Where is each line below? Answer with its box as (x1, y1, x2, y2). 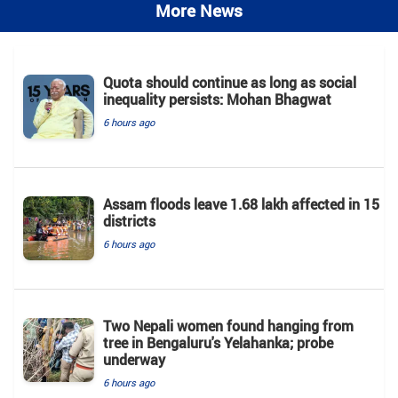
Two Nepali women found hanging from (103, 316, 354, 337)
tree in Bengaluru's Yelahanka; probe (103, 333, 333, 354)
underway (103, 350, 165, 370)
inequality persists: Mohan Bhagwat (103, 90, 331, 110)
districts (103, 211, 155, 232)
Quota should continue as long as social (103, 73, 356, 93)
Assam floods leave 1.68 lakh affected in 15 (103, 195, 379, 215)
